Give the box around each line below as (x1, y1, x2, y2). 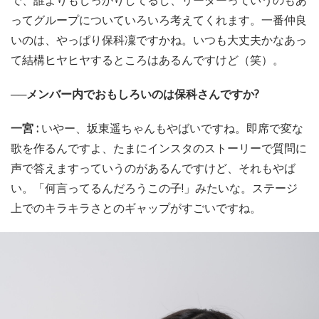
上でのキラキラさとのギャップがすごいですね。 (11, 199, 261, 216)
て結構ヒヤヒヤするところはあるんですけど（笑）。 (11, 51, 284, 68)
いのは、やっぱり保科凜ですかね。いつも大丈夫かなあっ (11, 31, 307, 48)
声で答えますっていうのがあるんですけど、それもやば (11, 159, 296, 176)
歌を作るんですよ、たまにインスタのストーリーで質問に (11, 140, 307, 156)
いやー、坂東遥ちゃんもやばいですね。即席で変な (41, 120, 303, 136)
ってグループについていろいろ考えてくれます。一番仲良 (11, 11, 307, 28)
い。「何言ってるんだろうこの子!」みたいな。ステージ (11, 179, 298, 196)
